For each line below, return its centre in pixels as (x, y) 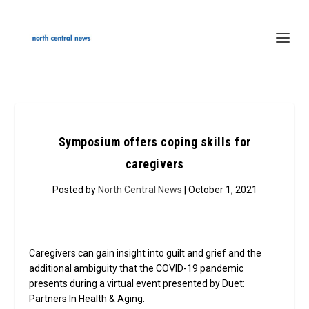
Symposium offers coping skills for (154, 142)
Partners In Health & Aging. (87, 299)
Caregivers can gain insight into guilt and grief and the (146, 253)
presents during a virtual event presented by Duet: (137, 283)
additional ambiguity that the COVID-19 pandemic (137, 268)
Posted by (75, 190)
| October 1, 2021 (219, 190)
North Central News (140, 190)
